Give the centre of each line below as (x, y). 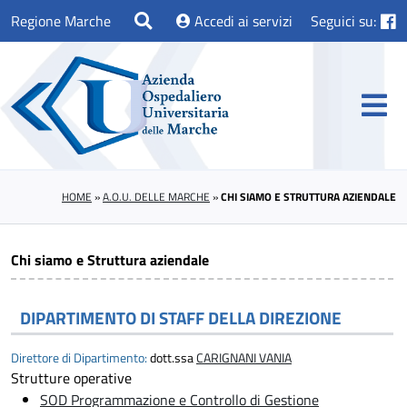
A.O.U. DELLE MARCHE (156, 197)
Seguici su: (344, 21)
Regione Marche (61, 21)
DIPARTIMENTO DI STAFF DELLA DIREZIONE (181, 318)
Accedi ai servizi (241, 21)
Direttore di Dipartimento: (79, 358)
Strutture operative (71, 378)
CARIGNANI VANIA (244, 358)
